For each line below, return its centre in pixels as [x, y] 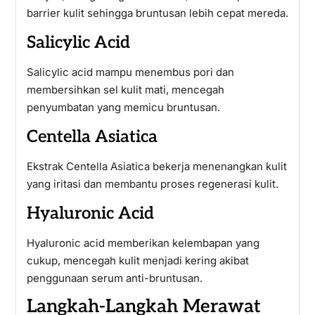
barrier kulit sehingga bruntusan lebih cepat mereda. [157, 13]
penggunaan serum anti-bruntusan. [114, 278]
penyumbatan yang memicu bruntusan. [123, 107]
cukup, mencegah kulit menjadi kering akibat [137, 261]
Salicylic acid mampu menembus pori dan [130, 72]
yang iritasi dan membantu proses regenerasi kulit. [152, 184]
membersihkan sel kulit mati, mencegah [125, 90]
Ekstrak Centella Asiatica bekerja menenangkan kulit [156, 166]
